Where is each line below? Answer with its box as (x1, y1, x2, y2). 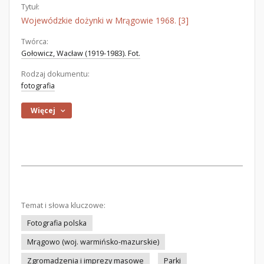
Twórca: (21, 37, 48, 47)
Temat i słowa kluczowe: (21, 200, 105, 210)
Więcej (31, 105, 56, 115)
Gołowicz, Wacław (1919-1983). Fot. (21, 48, 140, 58)
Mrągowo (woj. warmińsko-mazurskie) (27, 237, 159, 247)
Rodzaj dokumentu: (21, 69, 90, 79)
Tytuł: (21, 2, 39, 12)
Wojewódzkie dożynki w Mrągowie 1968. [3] (21, 15, 189, 26)
